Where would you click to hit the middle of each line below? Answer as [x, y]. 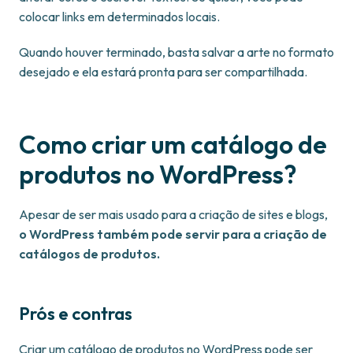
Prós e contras [76, 314]
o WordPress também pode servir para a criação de [173, 234]
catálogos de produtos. [89, 254]
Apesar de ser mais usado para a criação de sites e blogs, [173, 215]
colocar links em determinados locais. [119, 17]
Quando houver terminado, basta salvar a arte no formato [176, 52]
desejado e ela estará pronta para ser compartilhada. [163, 72]
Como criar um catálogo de [173, 145]
